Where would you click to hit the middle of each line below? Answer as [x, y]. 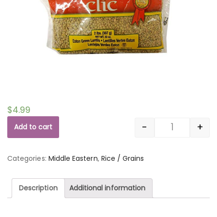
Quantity [187, 132]
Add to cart [33, 127]
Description [38, 188]
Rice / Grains [123, 158]
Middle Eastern [73, 158]
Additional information [107, 188]
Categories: [28, 158]
